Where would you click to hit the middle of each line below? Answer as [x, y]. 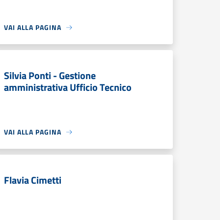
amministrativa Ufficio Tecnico [68, 87]
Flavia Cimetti [33, 180]
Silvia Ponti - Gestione [50, 75]
